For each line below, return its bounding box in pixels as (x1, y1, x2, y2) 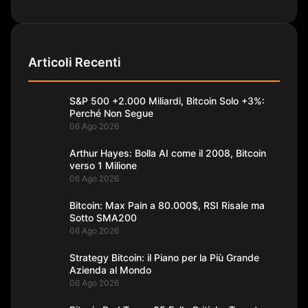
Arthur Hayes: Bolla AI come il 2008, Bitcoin (69, 146, 266, 159)
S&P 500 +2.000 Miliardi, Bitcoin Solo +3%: (69, 94, 265, 107)
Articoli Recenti (28, 55, 121, 70)
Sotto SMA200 (69, 211, 137, 223)
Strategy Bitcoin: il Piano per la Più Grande (69, 251, 259, 263)
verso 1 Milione (69, 159, 137, 171)
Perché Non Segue (69, 107, 153, 119)
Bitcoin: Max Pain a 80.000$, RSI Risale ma (69, 199, 265, 211)
